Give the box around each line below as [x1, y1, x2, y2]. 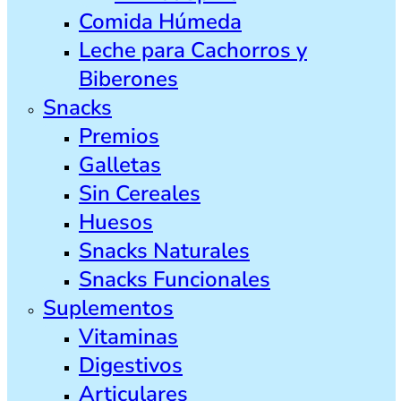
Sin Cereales [79, 178, 200, 208]
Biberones [79, 64, 178, 93]
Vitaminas [79, 321, 178, 351]
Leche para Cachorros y [79, 35, 307, 64]
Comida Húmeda [79, 6, 242, 36]
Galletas [79, 149, 161, 179]
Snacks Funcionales [79, 264, 270, 294]
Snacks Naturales [79, 235, 250, 265]
